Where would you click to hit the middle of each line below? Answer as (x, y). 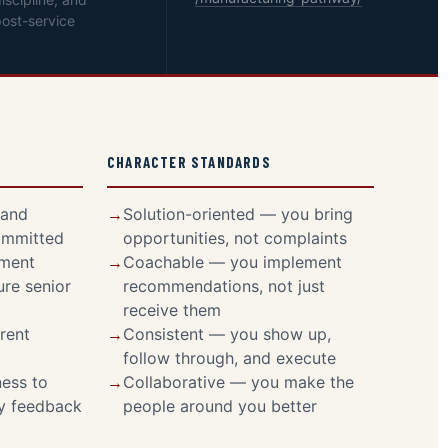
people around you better (220, 406)
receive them (172, 310)
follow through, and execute (229, 358)
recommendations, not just (224, 286)
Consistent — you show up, (227, 334)
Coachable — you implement (232, 262)
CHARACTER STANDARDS (189, 162)
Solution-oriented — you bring (238, 214)
